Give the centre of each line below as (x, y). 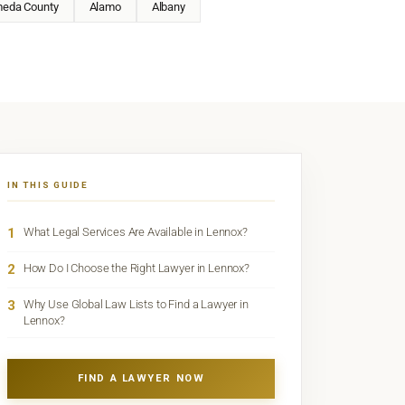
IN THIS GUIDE (48, 185)
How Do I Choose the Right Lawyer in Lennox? (136, 268)
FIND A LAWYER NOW (141, 378)
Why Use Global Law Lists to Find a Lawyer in (136, 305)
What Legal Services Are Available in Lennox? (135, 232)
